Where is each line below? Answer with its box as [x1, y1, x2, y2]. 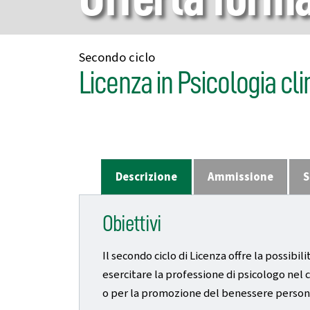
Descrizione [115, 168, 177, 185]
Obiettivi [102, 212, 161, 236]
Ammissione [207, 168, 273, 185]
